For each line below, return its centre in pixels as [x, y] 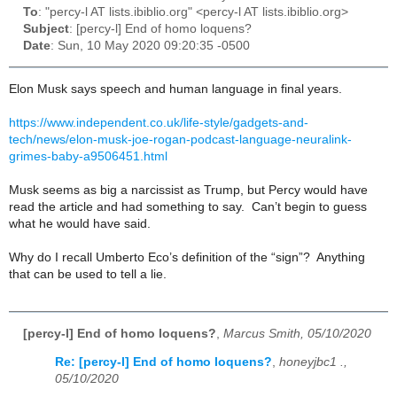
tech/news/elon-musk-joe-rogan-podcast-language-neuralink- [180, 139]
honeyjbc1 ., [313, 362]
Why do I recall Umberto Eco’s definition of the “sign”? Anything [187, 257]
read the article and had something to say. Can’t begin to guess [188, 206]
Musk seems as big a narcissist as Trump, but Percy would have [188, 190]
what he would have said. [83, 223]
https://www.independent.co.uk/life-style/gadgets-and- [159, 122]
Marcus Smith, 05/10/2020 [297, 333]
